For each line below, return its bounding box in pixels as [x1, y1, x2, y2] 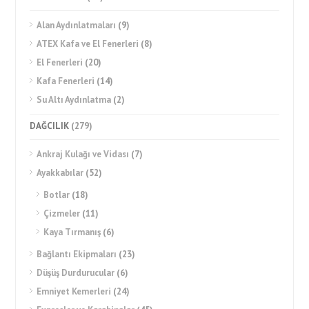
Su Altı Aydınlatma [37, 94, 112, 106]
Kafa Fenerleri [37, 75, 95, 87]
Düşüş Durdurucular [37, 267, 115, 279]
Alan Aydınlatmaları [37, 19, 117, 31]
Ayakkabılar [37, 167, 84, 179]
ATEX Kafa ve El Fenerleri [37, 38, 139, 50]
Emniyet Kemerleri [37, 286, 112, 297]
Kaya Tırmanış [43, 226, 101, 238]
